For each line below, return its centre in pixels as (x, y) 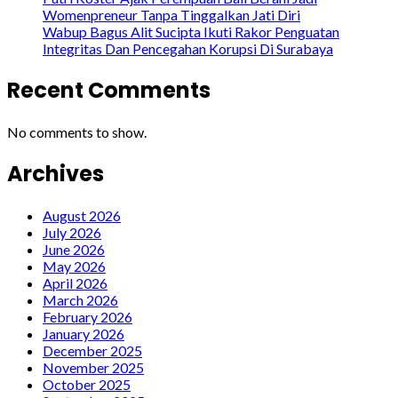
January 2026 (84, 333)
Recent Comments (109, 91)
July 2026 (72, 232)
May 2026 (74, 266)
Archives (56, 173)
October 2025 (87, 384)
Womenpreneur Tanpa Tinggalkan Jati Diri (171, 15)
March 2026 (80, 299)
